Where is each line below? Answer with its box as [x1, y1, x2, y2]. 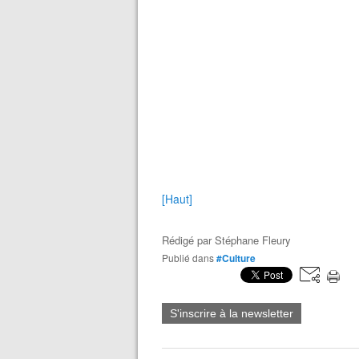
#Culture [216, 251, 256, 265]
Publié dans [168, 251, 214, 264]
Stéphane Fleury [215, 232, 291, 248]
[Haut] [162, 191, 192, 207]
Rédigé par [162, 232, 215, 248]
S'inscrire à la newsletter [170, 307, 293, 320]
